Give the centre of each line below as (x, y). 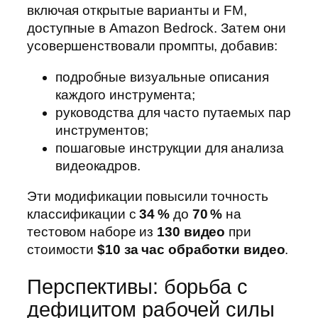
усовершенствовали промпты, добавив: (152, 46)
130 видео (191, 232)
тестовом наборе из (92, 232)
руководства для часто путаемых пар (173, 112)
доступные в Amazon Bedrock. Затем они (157, 28)
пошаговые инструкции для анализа (170, 148)
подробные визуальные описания (163, 77)
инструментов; (102, 130)
